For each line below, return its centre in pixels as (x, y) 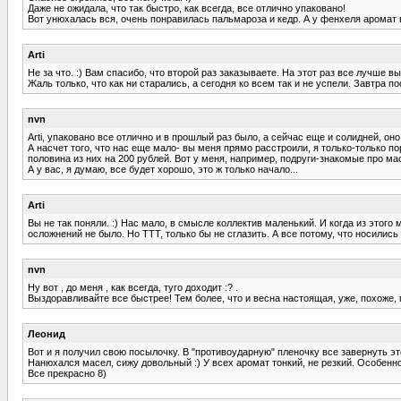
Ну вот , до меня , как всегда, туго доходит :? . (133, 287)
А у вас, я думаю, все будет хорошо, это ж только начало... (163, 169)
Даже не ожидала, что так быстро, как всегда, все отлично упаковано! (187, 8)
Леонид (47, 333)
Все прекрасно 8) (67, 373)
